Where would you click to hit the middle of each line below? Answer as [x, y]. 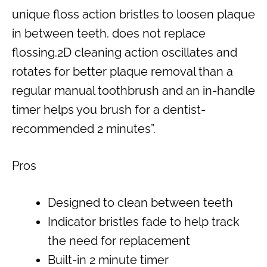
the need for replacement [119, 240]
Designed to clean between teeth [140, 202]
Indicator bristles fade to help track [144, 221]
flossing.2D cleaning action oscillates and [125, 52]
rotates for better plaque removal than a [122, 71]
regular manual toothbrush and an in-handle [133, 90]
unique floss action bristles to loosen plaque [133, 14]
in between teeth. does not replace [109, 33]
